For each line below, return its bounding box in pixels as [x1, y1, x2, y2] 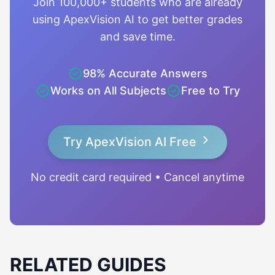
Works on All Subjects [50, 84, 166, 97]
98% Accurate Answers [82, 67, 207, 80]
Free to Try [180, 84, 240, 97]
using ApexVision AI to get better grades [33, 13, 242, 26]
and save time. [99, 30, 176, 43]
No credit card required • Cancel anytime [31, 171, 244, 184]
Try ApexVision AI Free [63, 134, 199, 149]
